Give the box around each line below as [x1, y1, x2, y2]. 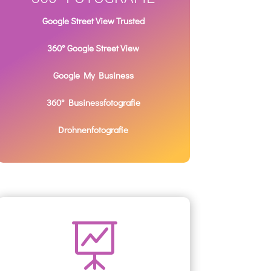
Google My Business [53, 69, 134, 82]
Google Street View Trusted [42, 15, 145, 27]
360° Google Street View [47, 42, 140, 54]
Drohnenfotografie [58, 123, 129, 136]
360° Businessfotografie [46, 96, 140, 109]
